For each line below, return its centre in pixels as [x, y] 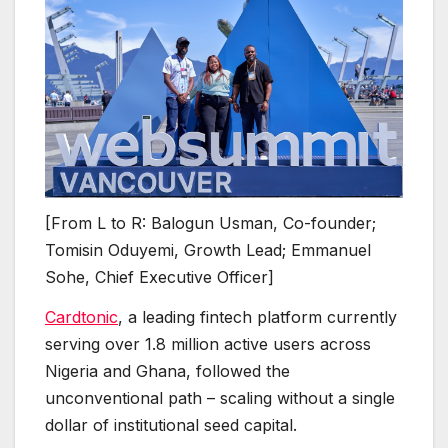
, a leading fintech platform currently [257, 317]
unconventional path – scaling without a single [220, 398]
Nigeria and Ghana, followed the [167, 371]
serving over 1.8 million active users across [208, 344]
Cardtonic [81, 317]
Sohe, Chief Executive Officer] [159, 277]
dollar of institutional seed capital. [173, 425]
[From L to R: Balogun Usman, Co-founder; [210, 223]
